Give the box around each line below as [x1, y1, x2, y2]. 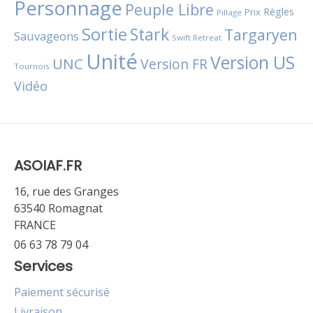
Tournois [14, 60, 50, 71]
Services [14, 256, 73, 276]
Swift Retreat [172, 31, 221, 43]
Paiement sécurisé [14, 284, 110, 300]
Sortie [82, 22, 127, 45]
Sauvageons [14, 27, 79, 44]
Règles [263, 4, 294, 18]
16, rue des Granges [14, 183, 119, 199]
